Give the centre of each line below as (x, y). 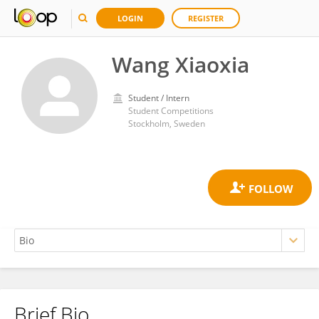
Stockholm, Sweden (167, 124)
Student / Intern (159, 98)
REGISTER (206, 18)
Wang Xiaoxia (181, 64)
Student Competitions (171, 111)
